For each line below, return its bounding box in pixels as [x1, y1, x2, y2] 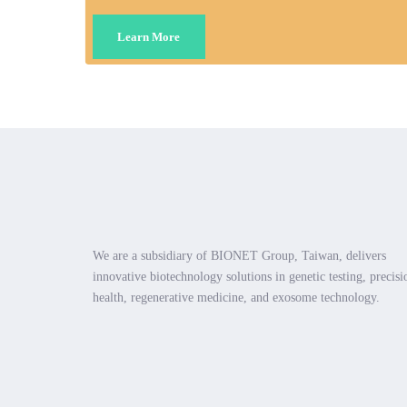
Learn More [117, 30, 181, 45]
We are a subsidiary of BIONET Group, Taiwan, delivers [93, 248, 386, 263]
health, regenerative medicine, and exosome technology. [93, 290, 380, 304]
